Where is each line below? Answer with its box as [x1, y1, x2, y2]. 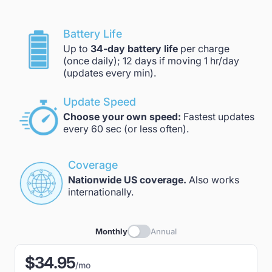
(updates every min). [63, 67, 156, 79]
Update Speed [63, 95, 136, 108]
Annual [151, 226, 177, 236]
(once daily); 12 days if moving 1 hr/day [63, 55, 239, 67]
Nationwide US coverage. [68, 174, 186, 186]
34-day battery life [90, 42, 178, 55]
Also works [186, 174, 239, 186]
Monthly [95, 226, 127, 236]
